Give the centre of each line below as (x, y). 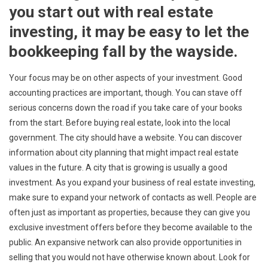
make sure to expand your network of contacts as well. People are (133, 197)
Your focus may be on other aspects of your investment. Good (126, 77)
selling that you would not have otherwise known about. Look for (130, 257)
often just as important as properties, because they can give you (130, 212)
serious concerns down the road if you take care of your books (126, 107)
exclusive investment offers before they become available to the (131, 227)
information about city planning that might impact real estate (124, 152)
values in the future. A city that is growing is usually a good (118, 167)
